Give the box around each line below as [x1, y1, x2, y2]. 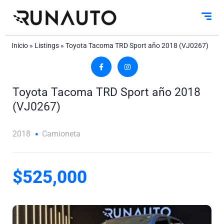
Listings [34, 41, 59, 49]
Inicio [11, 41, 28, 49]
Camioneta [42, 129, 80, 138]
